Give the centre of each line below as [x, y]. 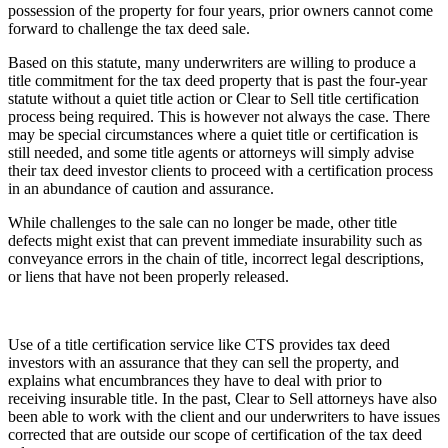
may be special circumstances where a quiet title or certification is [213, 134]
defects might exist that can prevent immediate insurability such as [215, 240]
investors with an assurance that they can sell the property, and [203, 362]
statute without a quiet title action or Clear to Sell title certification [213, 98]
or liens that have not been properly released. [148, 276]
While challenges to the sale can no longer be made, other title [202, 222]
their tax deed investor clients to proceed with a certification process [220, 170]
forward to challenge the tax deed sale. [129, 28]
